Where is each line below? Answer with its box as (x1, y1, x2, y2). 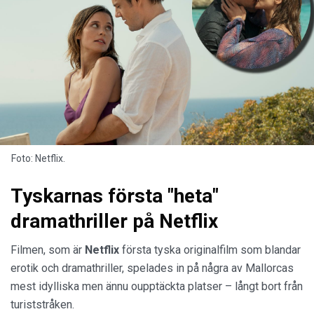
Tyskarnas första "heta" (11, 184, 219, 208)
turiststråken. (11, 298, 77, 312)
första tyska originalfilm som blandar (119, 243, 301, 257)
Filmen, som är (11, 243, 82, 257)
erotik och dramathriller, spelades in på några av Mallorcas (11, 261, 294, 275)
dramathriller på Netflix (11, 210, 218, 233)
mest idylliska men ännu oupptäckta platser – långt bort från (11, 280, 303, 294)
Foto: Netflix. (11, 153, 65, 165)
